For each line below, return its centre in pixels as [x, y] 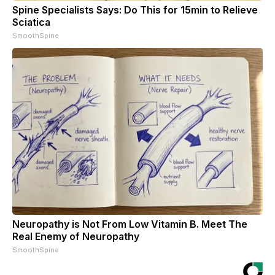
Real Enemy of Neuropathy [76, 236]
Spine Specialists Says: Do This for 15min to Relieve [135, 10]
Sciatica [31, 22]
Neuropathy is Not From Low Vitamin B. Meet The [130, 224]
